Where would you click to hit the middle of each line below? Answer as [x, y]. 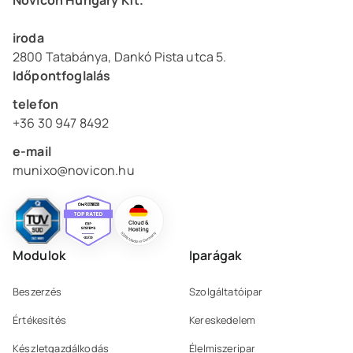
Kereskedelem [223, 320]
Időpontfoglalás [62, 76]
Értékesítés [39, 320]
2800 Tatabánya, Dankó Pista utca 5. [120, 57]
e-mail [32, 152]
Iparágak [216, 256]
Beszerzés [37, 291]
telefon [36, 104]
